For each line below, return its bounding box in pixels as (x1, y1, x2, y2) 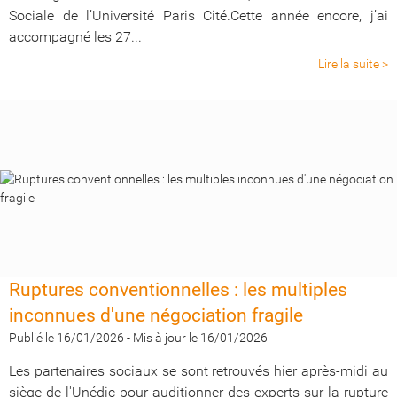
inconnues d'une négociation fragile (9, 305, 303, 326)
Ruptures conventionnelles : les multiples (9, 279, 347, 300)
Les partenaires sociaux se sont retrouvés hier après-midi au (9, 362, 388, 379)
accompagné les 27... (9, 28, 142, 45)
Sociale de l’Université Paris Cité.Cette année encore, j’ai (9, 7, 388, 24)
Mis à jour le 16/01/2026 (133, 331, 268, 345)
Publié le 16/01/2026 (9, 331, 124, 345)
